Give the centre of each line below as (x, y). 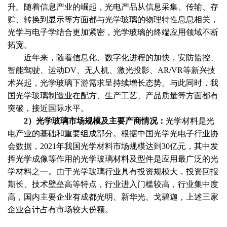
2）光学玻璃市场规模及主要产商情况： (95, 121)
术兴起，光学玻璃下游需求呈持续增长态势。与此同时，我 (113, 83)
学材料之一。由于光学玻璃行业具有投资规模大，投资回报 (113, 171)
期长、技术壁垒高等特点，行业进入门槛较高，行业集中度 (113, 184)
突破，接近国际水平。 (48, 108)
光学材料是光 (190, 121)
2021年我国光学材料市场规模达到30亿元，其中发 (129, 146)
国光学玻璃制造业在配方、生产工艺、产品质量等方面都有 (113, 95)
